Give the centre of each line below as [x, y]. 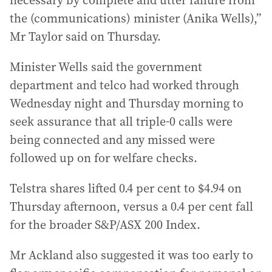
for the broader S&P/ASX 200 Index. [105, 225]
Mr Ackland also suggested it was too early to [131, 255]
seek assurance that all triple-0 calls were [121, 122]
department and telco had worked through [124, 85]
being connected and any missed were [112, 140]
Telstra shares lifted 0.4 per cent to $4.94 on [126, 189]
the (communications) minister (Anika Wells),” [135, 19]
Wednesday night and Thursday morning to [127, 104]
